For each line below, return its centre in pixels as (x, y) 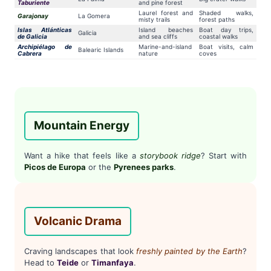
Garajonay (33, 16)
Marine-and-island (165, 47)
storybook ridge (170, 156)
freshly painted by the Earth (189, 251)
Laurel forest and (166, 13)
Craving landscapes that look (80, 251)
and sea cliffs (158, 37)
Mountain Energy (82, 126)
